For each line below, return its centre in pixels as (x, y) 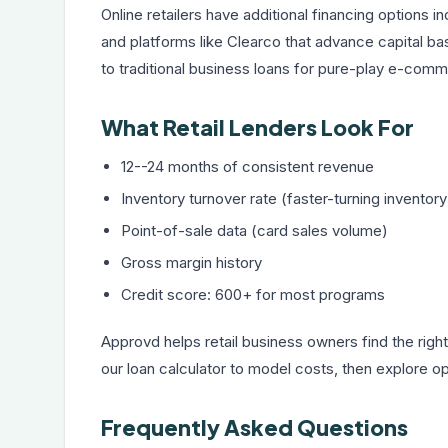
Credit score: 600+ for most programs (253, 294)
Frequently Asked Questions (254, 427)
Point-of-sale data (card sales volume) (254, 230)
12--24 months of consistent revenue (247, 166)
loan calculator (176, 368)
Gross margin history (191, 262)
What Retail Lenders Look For (257, 127)
